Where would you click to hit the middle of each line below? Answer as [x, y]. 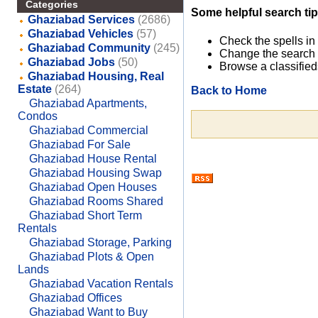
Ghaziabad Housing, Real [95, 76]
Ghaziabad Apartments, [88, 103]
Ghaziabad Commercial [88, 130]
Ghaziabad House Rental [93, 159]
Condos [37, 116]
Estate [34, 89]
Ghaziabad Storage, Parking [100, 242]
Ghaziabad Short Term [85, 215]
